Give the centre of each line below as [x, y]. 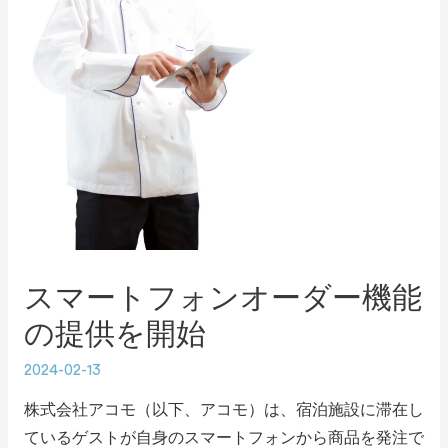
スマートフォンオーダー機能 [222, 298]
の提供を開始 [114, 334]
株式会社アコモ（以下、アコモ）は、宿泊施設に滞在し [223, 410]
